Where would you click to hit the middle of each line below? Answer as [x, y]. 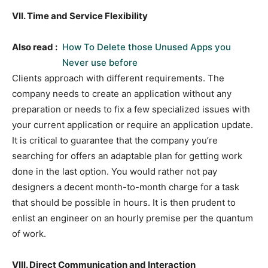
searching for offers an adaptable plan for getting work [127, 156]
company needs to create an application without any [122, 94]
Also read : [35, 47]
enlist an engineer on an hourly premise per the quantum [133, 218]
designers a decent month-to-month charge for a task [126, 187]
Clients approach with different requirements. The [118, 78]
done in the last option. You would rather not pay [115, 172]
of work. [29, 234]
